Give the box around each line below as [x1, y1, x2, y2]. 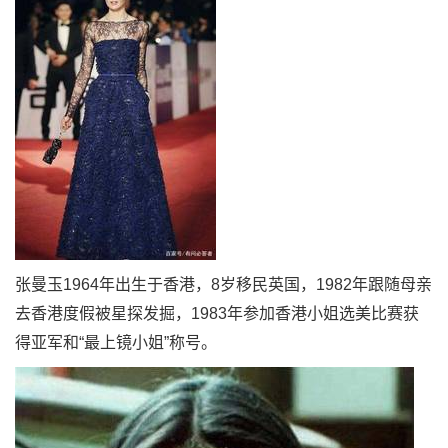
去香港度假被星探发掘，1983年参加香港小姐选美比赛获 [15, 305, 419, 322]
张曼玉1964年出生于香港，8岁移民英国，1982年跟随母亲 [15, 276, 432, 293]
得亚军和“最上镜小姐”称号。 [15, 334, 217, 351]
